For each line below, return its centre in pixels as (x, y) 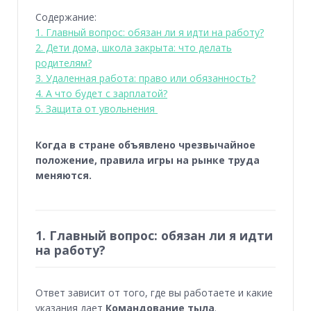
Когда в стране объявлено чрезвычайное (145, 145)
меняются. (65, 176)
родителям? (64, 63)
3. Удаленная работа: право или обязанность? (145, 78)
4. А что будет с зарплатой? (101, 94)
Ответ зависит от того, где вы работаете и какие (154, 292)
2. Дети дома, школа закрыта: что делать (134, 48)
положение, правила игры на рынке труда (148, 160)
